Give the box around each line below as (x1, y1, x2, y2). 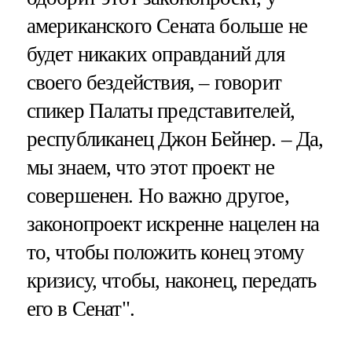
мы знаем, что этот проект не (26, 155, 274, 179)
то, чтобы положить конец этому (26, 240, 305, 264)
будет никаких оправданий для (26, 42, 284, 66)
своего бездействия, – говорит (26, 70, 281, 94)
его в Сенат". (26, 296, 134, 321)
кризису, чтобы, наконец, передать (26, 268, 317, 292)
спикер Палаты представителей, (26, 98, 295, 123)
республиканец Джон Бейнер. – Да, (26, 126, 324, 151)
